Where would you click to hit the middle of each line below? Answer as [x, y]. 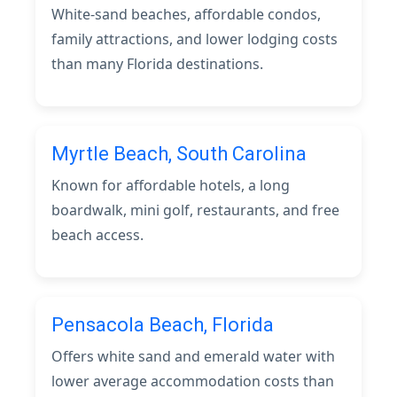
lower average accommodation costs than [193, 381]
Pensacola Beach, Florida [163, 325]
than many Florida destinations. [157, 64]
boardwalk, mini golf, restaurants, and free [195, 210]
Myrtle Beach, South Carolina [179, 154]
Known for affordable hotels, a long [171, 185]
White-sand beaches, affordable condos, [186, 14]
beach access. [97, 235]
